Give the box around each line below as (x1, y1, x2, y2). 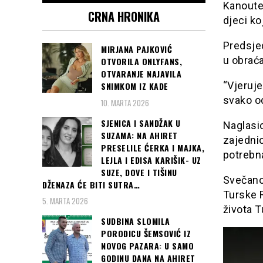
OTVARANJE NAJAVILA (101, 68, 181, 80)
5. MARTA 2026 (42, 194, 88, 207)
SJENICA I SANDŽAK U (101, 116, 181, 129)
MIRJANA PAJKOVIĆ (101, 43, 172, 56)
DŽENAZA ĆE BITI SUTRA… (42, 178, 140, 191)
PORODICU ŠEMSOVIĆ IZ (101, 227, 191, 240)
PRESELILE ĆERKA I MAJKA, (101, 141, 204, 154)
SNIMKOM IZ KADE (101, 80, 168, 93)
